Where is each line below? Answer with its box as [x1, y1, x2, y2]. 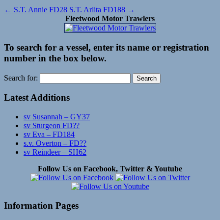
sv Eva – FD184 [24, 130, 75, 139]
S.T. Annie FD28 [12, 5, 67, 14]
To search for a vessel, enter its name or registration [4, 42, 209, 53]
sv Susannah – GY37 [24, 112, 90, 121]
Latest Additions [4, 92, 70, 103]
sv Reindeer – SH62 [24, 148, 86, 157]
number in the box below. [4, 53, 107, 63]
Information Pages [4, 200, 79, 211]
